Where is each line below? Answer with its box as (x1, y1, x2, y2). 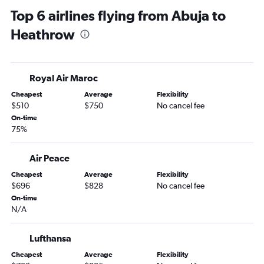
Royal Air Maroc (29, 72, 98, 84)
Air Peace (29, 153, 70, 164)
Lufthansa (29, 233, 71, 244)
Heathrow (11, 26, 75, 43)
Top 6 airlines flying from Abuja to (11, 7, 226, 24)
